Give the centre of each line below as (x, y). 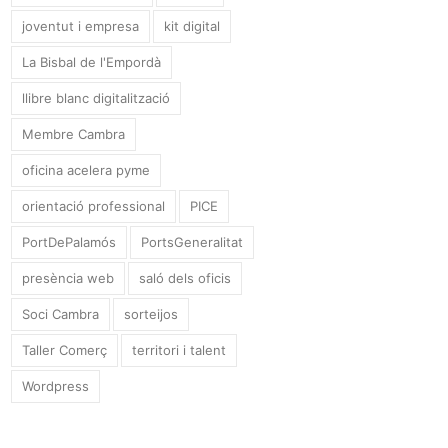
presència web (68, 278)
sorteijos (151, 314)
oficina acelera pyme (86, 170)
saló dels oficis (185, 278)
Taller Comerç (65, 350)
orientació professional (94, 206)
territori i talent (179, 350)
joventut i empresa (81, 26)
